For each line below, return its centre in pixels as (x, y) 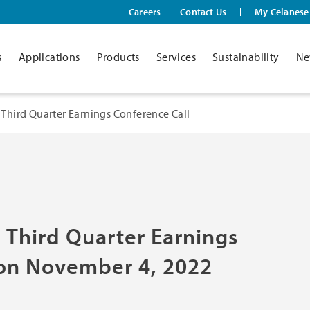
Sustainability (246, 57)
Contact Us (203, 11)
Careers (145, 11)
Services (176, 57)
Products (118, 57)
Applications (49, 57)
